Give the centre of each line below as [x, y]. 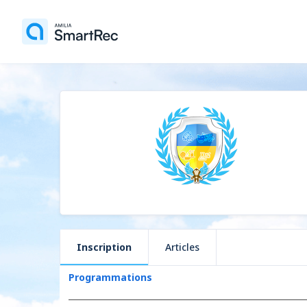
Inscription [104, 247]
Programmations [110, 277]
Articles [182, 247]
